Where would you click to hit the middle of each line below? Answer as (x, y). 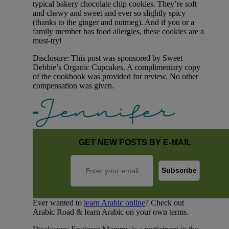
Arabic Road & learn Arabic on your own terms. (111, 212)
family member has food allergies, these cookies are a (118, 31)
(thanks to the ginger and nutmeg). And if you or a (113, 22)
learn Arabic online (114, 202)
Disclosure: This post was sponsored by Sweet (108, 58)
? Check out (165, 202)
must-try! (47, 40)
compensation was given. (73, 85)
